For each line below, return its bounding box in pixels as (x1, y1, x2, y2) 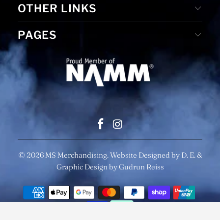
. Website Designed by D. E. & (107, 150, 202, 160)
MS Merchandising (45, 150, 107, 160)
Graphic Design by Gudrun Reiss (56, 162, 164, 171)
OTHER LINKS (18, 2, 97, 15)
